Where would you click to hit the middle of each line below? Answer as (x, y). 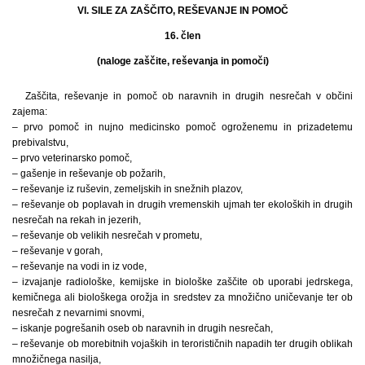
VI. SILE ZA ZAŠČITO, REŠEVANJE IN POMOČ (182, 10)
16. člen (182, 35)
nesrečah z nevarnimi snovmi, (78, 312)
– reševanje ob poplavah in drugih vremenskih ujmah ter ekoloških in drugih (182, 204)
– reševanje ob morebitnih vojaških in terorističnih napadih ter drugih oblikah (182, 343)
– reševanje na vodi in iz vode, (79, 266)
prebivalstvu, (40, 142)
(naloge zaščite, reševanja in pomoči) (182, 61)
